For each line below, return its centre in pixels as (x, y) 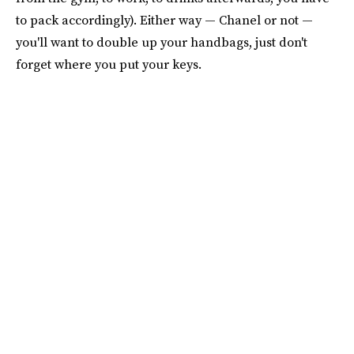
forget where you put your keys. (109, 64)
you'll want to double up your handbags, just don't (162, 42)
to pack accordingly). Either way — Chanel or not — (164, 20)
